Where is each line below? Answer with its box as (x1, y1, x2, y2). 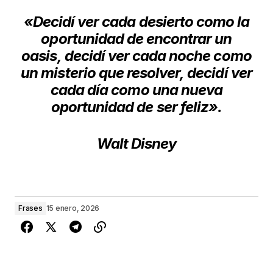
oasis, (21, 46, 65, 65)
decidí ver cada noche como (64, 46, 252, 65)
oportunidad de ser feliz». (51, 97, 222, 116)
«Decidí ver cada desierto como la (23, 12, 250, 30)
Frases (18, 203, 43, 213)
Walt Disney (96, 134, 177, 152)
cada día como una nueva (51, 80, 222, 99)
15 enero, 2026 (46, 203, 100, 213)
